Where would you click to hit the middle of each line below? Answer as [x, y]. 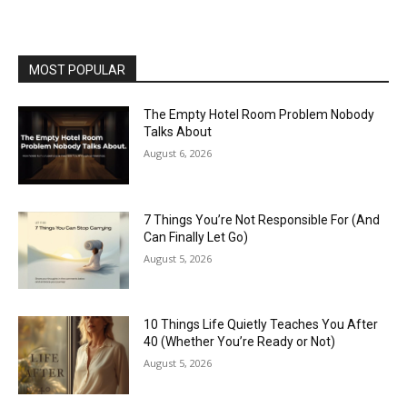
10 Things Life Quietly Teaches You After [261, 325]
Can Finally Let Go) [196, 237]
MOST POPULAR [77, 70]
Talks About [178, 132]
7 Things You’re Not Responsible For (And [262, 219]
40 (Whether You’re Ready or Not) [240, 342]
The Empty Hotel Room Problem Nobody [259, 115]
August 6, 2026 [178, 154]
